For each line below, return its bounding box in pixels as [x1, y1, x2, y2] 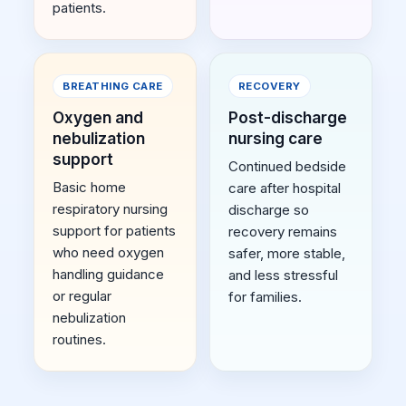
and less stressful [228, 266, 338, 284]
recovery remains [228, 222, 337, 240]
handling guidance [53, 265, 165, 283]
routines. [53, 330, 107, 348]
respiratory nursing [53, 199, 169, 217]
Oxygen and [53, 107, 144, 127]
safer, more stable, [228, 244, 345, 262]
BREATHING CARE [63, 79, 163, 92]
